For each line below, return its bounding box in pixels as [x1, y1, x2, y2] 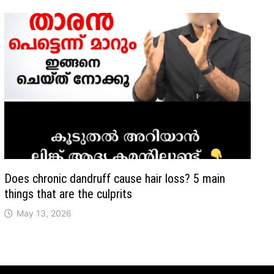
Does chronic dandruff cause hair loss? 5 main [4, 171, 226, 187]
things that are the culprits [4, 187, 133, 202]
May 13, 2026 [17, 208, 72, 219]
